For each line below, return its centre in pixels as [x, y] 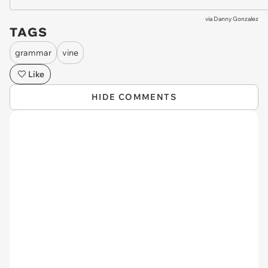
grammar [33, 52]
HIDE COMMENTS [134, 97]
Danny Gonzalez [236, 19]
